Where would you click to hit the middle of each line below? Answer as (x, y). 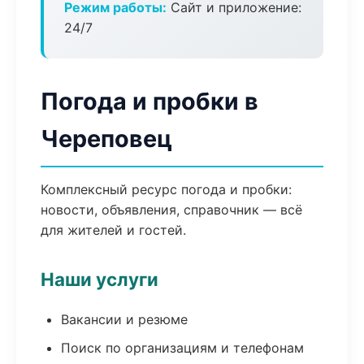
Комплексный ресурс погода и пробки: (166, 189)
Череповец (106, 139)
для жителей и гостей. (113, 230)
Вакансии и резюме (124, 319)
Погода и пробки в (149, 101)
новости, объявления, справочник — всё (171, 210)
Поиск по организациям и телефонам (182, 348)
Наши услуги (100, 279)
